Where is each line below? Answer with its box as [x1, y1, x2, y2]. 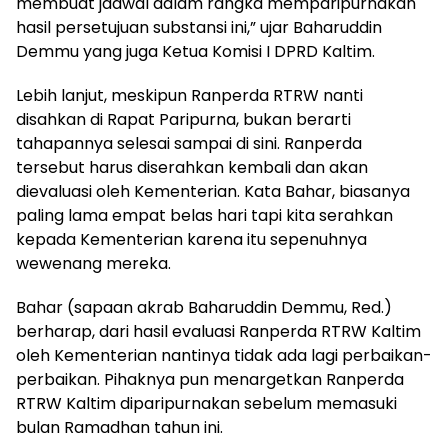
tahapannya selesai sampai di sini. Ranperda [16, 132, 362, 156]
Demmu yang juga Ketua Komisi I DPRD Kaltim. [16, 40, 375, 64]
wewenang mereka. [16, 252, 171, 276]
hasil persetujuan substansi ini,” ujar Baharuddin [16, 16, 382, 40]
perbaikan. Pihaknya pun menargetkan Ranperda [16, 368, 404, 392]
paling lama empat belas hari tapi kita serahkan [16, 204, 393, 228]
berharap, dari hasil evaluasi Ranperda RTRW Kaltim [16, 320, 421, 344]
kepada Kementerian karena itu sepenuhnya [16, 228, 367, 252]
